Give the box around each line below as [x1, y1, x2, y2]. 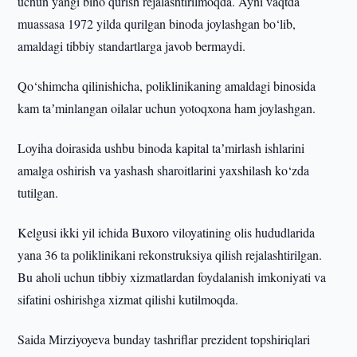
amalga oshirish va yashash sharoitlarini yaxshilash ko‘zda [18, 162, 310, 178]
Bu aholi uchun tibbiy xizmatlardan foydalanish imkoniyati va [18, 269, 327, 285]
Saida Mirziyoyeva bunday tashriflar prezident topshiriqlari [18, 331, 311, 347]
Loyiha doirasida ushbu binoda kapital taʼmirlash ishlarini [18, 139, 305, 156]
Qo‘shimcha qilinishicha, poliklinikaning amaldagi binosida [18, 77, 316, 94]
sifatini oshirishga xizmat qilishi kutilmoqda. [18, 291, 239, 308]
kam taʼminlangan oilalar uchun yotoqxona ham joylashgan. [18, 100, 316, 116]
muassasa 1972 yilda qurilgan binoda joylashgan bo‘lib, [18, 15, 296, 32]
